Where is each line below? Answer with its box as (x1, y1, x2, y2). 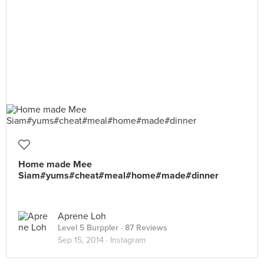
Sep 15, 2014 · (58, 235, 110, 245)
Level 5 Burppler (58, 223, 118, 233)
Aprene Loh (58, 210, 106, 222)
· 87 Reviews (118, 223, 167, 233)
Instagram (110, 235, 146, 245)
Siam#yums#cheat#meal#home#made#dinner (18, 170, 219, 181)
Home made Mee (18, 159, 92, 170)
